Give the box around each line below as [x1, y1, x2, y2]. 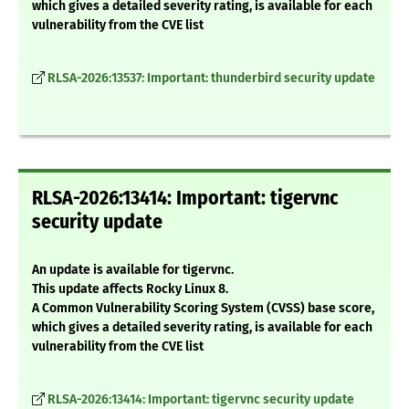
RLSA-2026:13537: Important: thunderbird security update [47, 70, 375, 87]
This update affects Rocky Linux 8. [32, 281, 228, 298]
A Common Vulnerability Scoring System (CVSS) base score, [32, 300, 374, 317]
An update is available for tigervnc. [32, 262, 234, 278]
